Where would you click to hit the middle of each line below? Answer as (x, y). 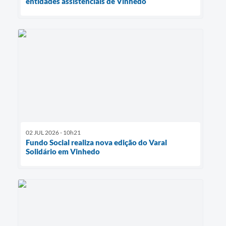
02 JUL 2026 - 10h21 (53, 132)
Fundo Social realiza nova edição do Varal (96, 142)
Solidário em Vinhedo (63, 151)
